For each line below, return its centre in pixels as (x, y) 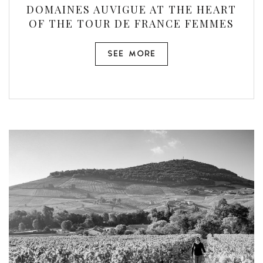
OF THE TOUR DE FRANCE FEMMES (131, 23)
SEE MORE (131, 54)
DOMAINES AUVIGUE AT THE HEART (131, 9)
